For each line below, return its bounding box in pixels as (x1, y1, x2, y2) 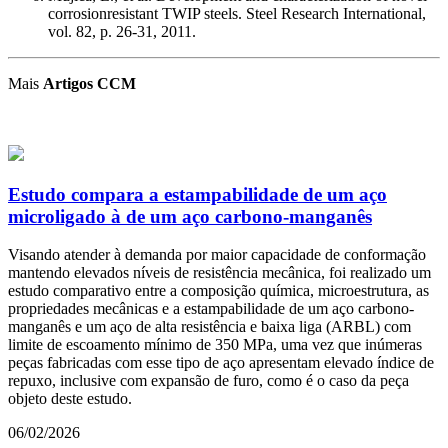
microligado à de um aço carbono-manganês (8, 205, 372, 227)
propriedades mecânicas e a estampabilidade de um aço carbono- (8, 300, 414, 318)
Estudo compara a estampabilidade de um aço (8, 183, 387, 205)
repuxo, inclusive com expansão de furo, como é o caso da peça (8, 372, 409, 390)
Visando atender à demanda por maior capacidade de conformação (8, 246, 426, 264)
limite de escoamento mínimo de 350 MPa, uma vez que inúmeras (8, 336, 422, 354)
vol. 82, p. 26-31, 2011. (48, 22, 196, 40)
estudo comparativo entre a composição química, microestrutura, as (8, 282, 429, 300)
